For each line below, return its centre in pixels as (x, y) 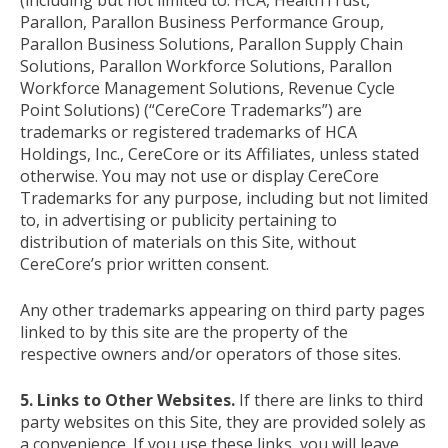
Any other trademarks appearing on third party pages (222, 309)
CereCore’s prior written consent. (144, 263)
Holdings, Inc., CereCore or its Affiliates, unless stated (219, 153)
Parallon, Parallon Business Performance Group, (202, 21)
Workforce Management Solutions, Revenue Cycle (207, 87)
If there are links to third (329, 399)
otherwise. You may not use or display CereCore (199, 175)
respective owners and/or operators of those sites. (210, 353)
